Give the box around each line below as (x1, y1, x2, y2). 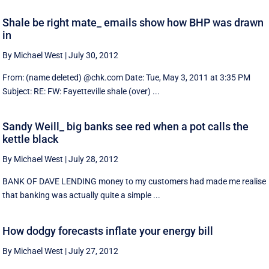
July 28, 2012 (68, 154, 119, 165)
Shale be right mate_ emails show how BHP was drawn (2, 16, 264, 29)
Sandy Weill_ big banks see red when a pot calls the (2, 120, 249, 133)
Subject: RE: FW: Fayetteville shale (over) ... (2, 86, 160, 96)
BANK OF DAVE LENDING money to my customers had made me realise (2, 177, 267, 187)
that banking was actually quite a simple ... (2, 190, 161, 201)
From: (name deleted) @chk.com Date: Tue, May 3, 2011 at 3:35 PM (2, 72, 251, 82)
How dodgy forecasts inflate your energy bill (2, 224, 214, 237)
